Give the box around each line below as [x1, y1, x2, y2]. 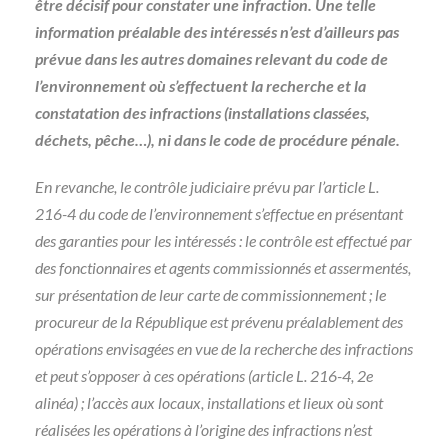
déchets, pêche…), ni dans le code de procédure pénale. [35, 130, 400, 149]
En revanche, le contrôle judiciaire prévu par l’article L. [35, 177, 379, 196]
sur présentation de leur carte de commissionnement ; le [35, 285, 386, 304]
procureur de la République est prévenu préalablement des [35, 312, 403, 331]
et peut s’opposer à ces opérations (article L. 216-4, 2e [35, 366, 373, 385]
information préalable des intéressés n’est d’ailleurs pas [35, 22, 399, 41]
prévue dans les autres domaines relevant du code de [35, 49, 388, 68]
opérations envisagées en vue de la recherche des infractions [35, 339, 413, 358]
